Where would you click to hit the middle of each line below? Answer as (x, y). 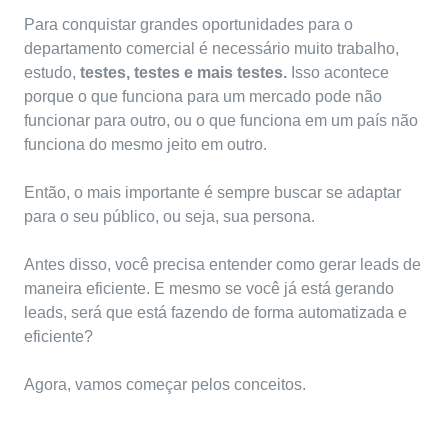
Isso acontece (338, 73)
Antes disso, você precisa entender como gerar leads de (222, 265)
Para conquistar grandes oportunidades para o (188, 25)
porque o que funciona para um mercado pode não (203, 97)
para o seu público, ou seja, (121, 217)
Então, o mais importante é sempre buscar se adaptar (212, 193)
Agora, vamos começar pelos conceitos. (165, 385)
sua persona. (269, 217)
